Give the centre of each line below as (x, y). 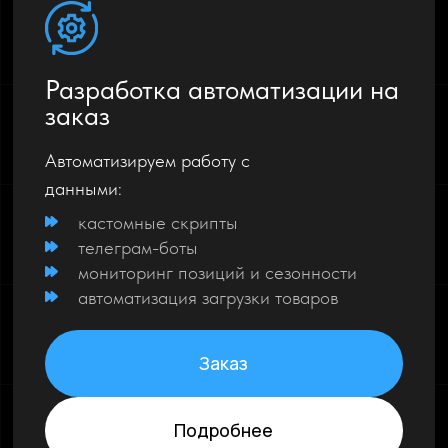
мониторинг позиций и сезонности (218, 272)
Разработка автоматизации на (221, 90)
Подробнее (224, 430)
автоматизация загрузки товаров (208, 297)
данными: (83, 189)
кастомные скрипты (158, 222)
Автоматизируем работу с (147, 161)
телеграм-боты (138, 247)
